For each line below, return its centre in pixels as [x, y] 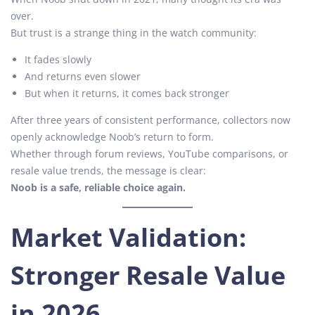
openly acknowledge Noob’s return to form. [112, 136]
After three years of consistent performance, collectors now [150, 120]
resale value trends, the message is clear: [108, 170]
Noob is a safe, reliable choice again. [98, 187]
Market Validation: [128, 237]
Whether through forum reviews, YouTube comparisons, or [149, 153]
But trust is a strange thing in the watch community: [134, 32]
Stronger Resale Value [148, 275]
